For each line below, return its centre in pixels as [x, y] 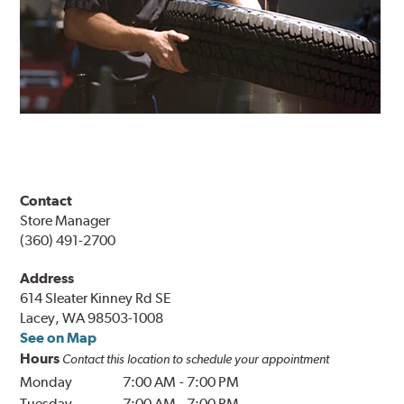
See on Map [59, 338]
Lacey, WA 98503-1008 [92, 318]
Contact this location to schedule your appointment [196, 359]
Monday [46, 382]
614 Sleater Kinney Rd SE [96, 298]
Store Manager [65, 221]
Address [47, 279]
